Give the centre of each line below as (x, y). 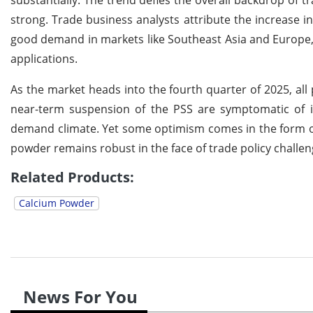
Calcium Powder (57, 203)
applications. (44, 59)
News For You (80, 297)
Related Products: (72, 177)
